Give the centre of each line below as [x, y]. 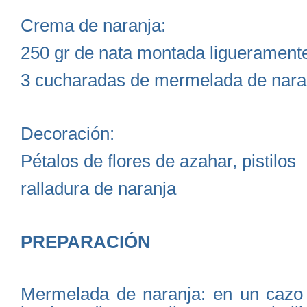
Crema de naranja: [93, 25]
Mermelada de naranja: [113, 294]
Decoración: [67, 134]
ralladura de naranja [98, 188]
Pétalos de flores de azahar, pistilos [158, 161]
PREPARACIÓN [85, 242]
